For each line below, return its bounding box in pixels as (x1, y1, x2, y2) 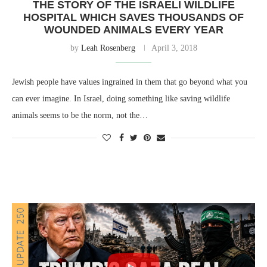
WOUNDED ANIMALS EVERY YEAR (44, 23, 223, 36)
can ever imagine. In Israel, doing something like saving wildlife (12, 94, 230, 103)
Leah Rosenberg (80, 43, 135, 52)
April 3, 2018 (151, 43, 197, 52)
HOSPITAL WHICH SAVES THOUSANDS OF (23, 11, 244, 23)
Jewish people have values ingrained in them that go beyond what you (12, 77, 247, 86)
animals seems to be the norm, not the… (12, 110, 148, 120)
